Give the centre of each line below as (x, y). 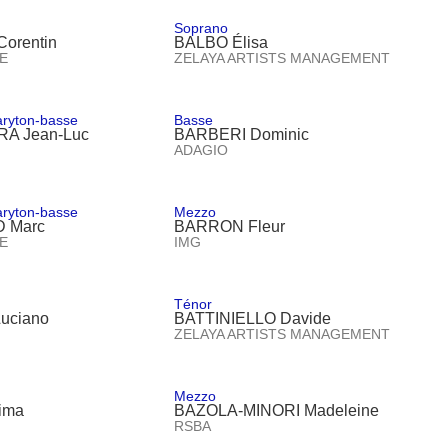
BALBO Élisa (221, 42)
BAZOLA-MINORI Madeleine (277, 410)
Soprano (201, 27)
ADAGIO (201, 149)
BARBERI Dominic (242, 134)
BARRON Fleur (230, 226)
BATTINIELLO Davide (253, 318)
